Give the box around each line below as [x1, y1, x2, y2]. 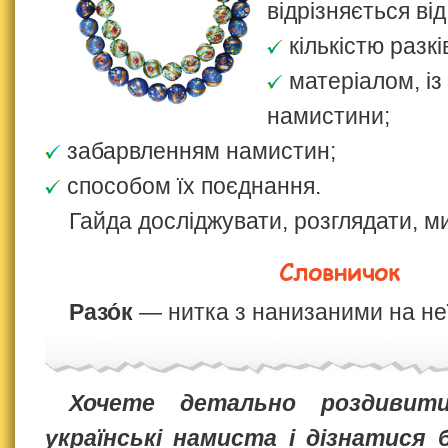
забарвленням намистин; [67, 137, 336, 164]
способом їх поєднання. [67, 172, 321, 199]
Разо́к [69, 298, 133, 325]
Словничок [279, 256, 399, 288]
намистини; [266, 102, 390, 129]
